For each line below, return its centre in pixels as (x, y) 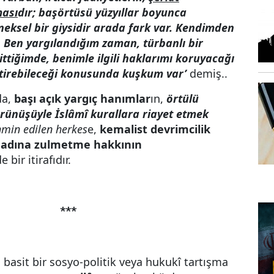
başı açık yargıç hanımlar (82, 98)
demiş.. (207, 73)
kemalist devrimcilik (155, 129)
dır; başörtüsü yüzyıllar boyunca (102, 12)
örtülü (183, 98)
